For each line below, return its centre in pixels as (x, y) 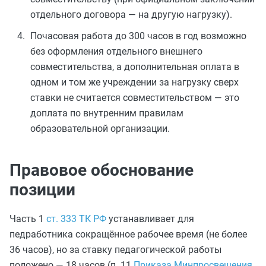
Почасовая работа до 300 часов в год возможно (138, 36)
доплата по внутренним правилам (107, 113)
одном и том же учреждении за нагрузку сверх (134, 82)
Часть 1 (28, 219)
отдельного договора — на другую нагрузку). (131, 15)
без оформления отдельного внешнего (116, 51)
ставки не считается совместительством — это (135, 98)
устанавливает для (150, 219)
